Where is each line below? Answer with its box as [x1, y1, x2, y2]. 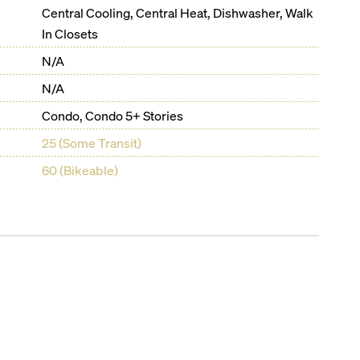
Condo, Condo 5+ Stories [42, 107, 184, 124]
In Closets [42, 25, 99, 42]
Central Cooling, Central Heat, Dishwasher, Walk [42, 4, 314, 21]
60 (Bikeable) [42, 162, 119, 178]
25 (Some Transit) [42, 134, 142, 151]
